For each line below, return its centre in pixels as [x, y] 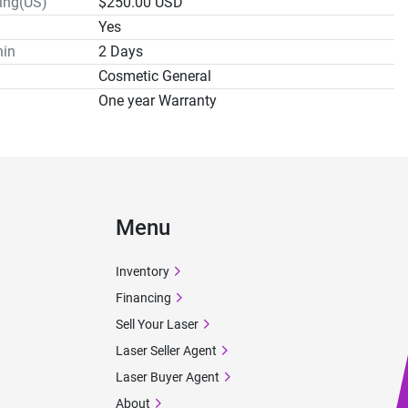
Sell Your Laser [157, 324]
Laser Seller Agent [166, 351]
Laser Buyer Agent [168, 377]
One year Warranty [158, 101]
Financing [143, 298]
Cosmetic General [155, 76]
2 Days [121, 51]
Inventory [143, 271]
